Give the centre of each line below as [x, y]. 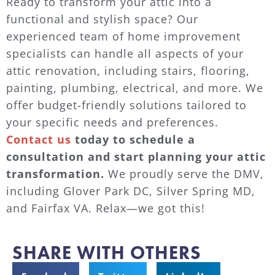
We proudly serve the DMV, [186, 173]
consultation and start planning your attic [136, 156]
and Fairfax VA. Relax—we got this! [106, 208]
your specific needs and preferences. [112, 122]
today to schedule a [133, 139]
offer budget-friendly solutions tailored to [126, 105]
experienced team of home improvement [123, 36]
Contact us [39, 139]
